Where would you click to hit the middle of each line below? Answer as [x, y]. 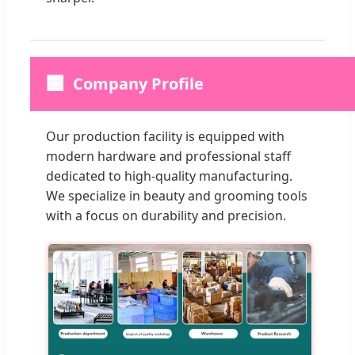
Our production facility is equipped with [165, 137]
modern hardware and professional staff [168, 157]
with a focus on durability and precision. [166, 216]
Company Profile [138, 84]
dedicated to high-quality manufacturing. [169, 176]
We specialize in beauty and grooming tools [177, 196]
